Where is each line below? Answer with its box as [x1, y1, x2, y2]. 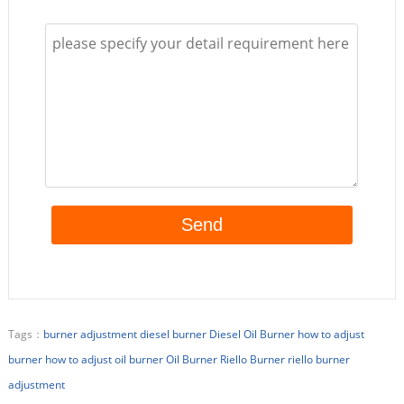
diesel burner [139, 326, 207, 342]
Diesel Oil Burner [208, 326, 295, 342]
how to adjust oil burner [44, 351, 163, 367]
